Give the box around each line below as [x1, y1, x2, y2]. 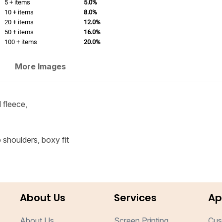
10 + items [4, 8, 34, 16]
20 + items [4, 18, 34, 26]
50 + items [4, 28, 34, 36]
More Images [15, 61, 66, 71]
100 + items [4, 38, 37, 46]
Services [113, 191, 157, 205]
